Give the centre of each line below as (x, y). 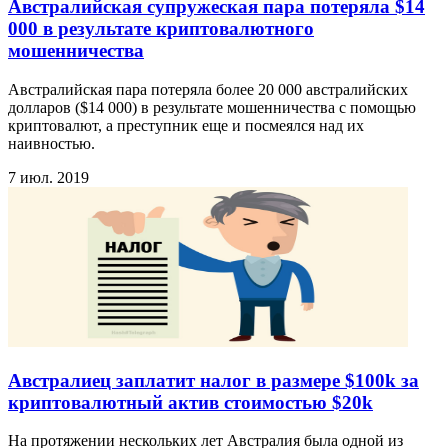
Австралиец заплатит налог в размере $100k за (213, 380)
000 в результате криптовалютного (161, 29)
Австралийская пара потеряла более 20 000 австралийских (208, 89)
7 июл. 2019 (48, 177)
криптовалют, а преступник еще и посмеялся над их (186, 125)
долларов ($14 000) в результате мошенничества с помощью (212, 107)
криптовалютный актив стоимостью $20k (190, 402)
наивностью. (51, 143)
